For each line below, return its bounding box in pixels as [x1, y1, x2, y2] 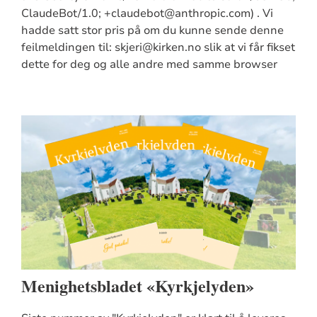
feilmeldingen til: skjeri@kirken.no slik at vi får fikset [21, 40, 295, 56]
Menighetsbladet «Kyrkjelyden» [21, 272, 254, 298]
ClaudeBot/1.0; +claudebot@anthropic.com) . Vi [21, 6, 273, 22]
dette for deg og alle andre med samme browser [21, 57, 277, 73]
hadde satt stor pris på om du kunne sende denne [21, 23, 284, 39]
